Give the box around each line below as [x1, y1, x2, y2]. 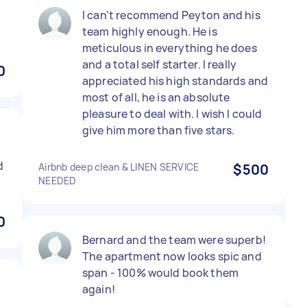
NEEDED [38, 174, 77, 187]
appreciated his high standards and [82, 73, 269, 88]
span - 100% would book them [82, 265, 239, 280]
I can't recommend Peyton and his [82, 8, 260, 23]
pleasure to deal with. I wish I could [82, 106, 262, 121]
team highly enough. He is [82, 24, 217, 39]
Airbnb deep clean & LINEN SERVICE [38, 160, 199, 173]
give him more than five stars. [82, 123, 235, 138]
